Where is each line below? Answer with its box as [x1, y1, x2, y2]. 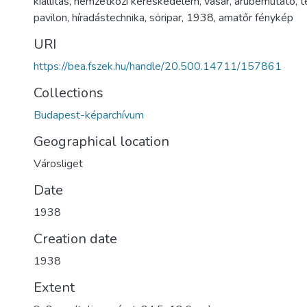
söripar [149, 10, 182, 25]
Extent [34, 278, 75, 297]
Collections [34, 84, 103, 102]
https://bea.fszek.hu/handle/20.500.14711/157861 [34, 59, 282, 74]
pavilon [34, 10, 67, 25]
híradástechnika [72, 10, 145, 25]
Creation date [34, 230, 117, 248]
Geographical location [34, 132, 169, 151]
